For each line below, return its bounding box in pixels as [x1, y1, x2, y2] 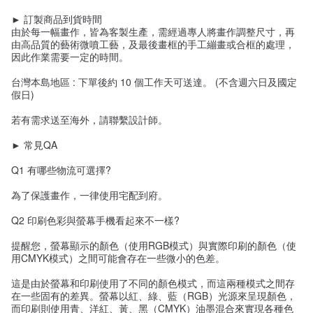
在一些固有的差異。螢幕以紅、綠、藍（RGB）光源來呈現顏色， [11, 288, 297, 303]
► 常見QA [11, 137, 58, 152]
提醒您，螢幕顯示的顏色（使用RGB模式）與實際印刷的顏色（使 [11, 238, 297, 252]
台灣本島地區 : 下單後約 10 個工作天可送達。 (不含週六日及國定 [11, 74, 298, 89]
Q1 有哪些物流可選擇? [11, 162, 112, 177]
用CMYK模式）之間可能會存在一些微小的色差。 [11, 250, 226, 265]
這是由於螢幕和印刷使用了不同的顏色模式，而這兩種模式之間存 [11, 275, 296, 290]
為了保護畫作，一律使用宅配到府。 [11, 187, 168, 202]
